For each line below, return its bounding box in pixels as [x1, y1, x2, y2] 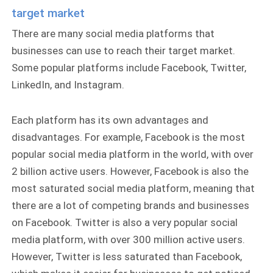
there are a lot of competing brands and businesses [12, 199, 250, 211]
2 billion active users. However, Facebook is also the [12, 165, 249, 177]
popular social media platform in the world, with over [12, 147, 254, 160]
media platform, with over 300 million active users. [12, 233, 246, 246]
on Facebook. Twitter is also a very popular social [12, 216, 238, 229]
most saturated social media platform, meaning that [12, 182, 255, 194]
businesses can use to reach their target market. [12, 44, 236, 57]
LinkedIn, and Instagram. [12, 78, 125, 91]
